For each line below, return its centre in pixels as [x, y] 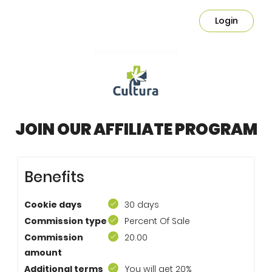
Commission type [66, 221]
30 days [142, 205]
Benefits [54, 177]
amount [43, 253]
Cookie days [53, 205]
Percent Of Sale [157, 221]
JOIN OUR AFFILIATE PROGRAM [136, 129]
